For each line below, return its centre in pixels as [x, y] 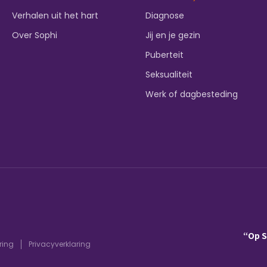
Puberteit [164, 55]
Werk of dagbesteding [192, 94]
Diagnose [165, 15]
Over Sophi [35, 35]
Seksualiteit [169, 74]
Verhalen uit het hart [55, 15]
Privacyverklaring [60, 244]
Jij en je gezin [173, 35]
